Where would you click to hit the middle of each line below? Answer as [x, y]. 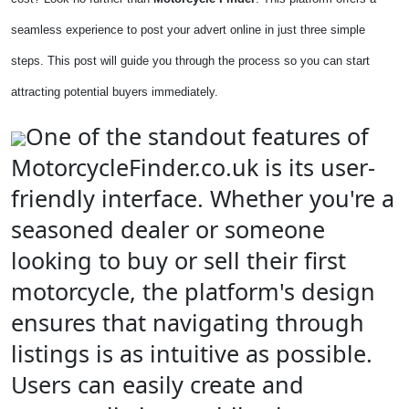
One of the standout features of [197, 136]
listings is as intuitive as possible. [192, 353]
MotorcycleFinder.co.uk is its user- [193, 167]
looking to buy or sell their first [178, 260]
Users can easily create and [157, 384]
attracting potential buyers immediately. [115, 92]
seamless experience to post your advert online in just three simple [188, 30]
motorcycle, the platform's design [193, 291]
